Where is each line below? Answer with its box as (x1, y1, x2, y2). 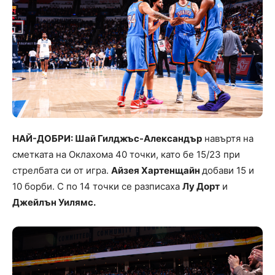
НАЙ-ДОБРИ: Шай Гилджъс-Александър (12, 133, 202, 145)
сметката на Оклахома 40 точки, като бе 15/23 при (12, 149, 240, 161)
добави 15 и (202, 165, 254, 177)
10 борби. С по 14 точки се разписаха (12, 180, 182, 193)
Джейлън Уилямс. (12, 196, 96, 209)
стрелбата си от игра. (12, 165, 111, 177)
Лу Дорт (182, 180, 220, 193)
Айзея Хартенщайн (111, 165, 202, 177)
